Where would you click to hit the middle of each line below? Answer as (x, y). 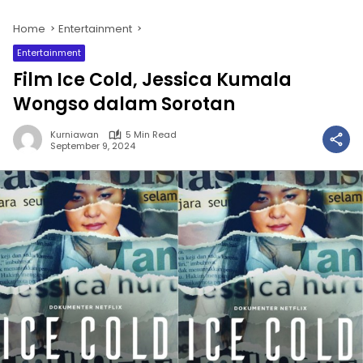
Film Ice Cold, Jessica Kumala (152, 80)
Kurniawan (75, 135)
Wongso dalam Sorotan (124, 104)
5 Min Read (151, 135)
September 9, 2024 (93, 145)
